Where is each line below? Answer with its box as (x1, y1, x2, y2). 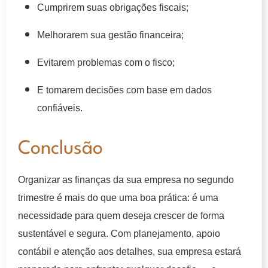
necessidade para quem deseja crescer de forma (18, 211, 224, 221)
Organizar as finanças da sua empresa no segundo (18, 175, 234, 185)
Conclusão (18, 139, 103, 159)
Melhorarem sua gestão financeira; (37, 30, 184, 41)
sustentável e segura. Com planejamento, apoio (18, 229, 220, 239)
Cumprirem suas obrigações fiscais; (37, 2, 188, 13)
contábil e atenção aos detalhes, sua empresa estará (18, 246, 241, 257)
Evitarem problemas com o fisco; (37, 57, 175, 68)
